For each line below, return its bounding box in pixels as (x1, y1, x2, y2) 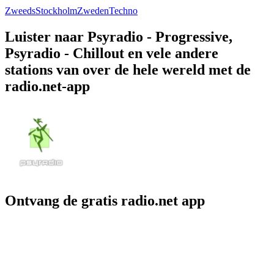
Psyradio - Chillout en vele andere (5, 45, 218, 61)
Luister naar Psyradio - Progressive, (5, 28, 232, 45)
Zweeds (5, 5, 35, 16)
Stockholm (35, 5, 77, 16)
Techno (109, 5, 138, 16)
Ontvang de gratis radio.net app (5, 193, 205, 209)
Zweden (77, 5, 109, 16)
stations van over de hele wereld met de (5, 61, 251, 78)
